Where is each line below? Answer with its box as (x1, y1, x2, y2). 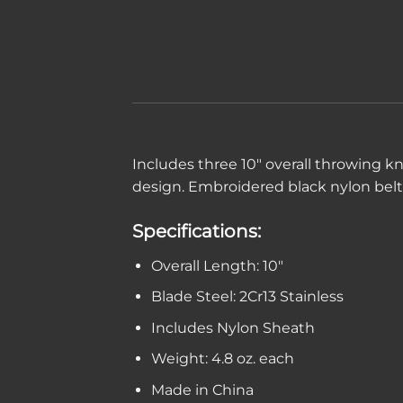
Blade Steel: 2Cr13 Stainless (150, 288, 344, 306)
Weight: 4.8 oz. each (150, 350, 294, 368)
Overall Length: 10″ (150, 256, 283, 274)
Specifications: (132, 219, 261, 242)
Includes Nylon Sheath (150, 318, 315, 336)
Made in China (150, 381, 254, 399)
